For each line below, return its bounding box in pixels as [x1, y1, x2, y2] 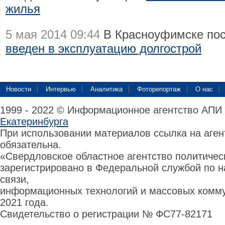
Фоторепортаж [137, 85, 181, 93]
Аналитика [90, 85, 123, 93]
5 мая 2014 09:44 [6, 28, 100, 41]
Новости [6, 85, 31, 93]
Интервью [46, 85, 76, 93]
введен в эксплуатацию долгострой [6, 42, 201, 55]
